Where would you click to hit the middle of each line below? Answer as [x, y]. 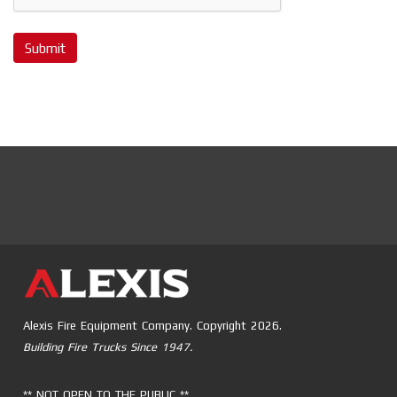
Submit [45, 48]
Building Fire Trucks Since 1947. [108, 347]
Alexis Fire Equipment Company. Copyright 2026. [152, 326]
